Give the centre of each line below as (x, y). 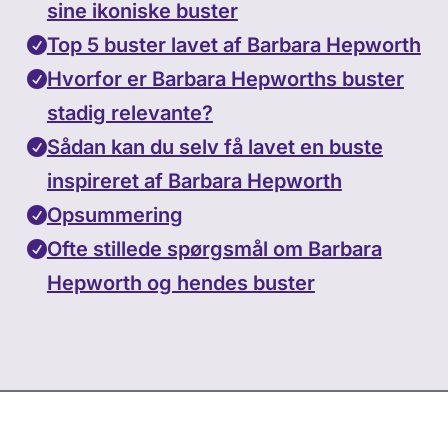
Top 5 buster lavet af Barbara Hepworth (233, 44)
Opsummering (114, 214)
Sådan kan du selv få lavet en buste (214, 146)
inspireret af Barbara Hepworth (194, 180)
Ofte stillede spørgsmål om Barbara (214, 248)
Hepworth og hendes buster (180, 282)
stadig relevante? (129, 112)
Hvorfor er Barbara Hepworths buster (225, 78)
